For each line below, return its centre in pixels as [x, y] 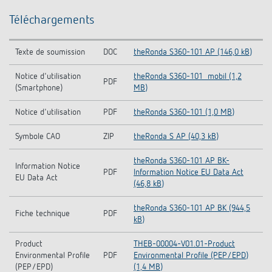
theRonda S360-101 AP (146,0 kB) [193, 53]
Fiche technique [42, 214]
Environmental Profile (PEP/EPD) [191, 256]
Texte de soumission [50, 53]
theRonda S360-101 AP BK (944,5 [192, 209]
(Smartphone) [39, 88]
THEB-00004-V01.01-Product [184, 244]
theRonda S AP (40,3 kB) [176, 137]
